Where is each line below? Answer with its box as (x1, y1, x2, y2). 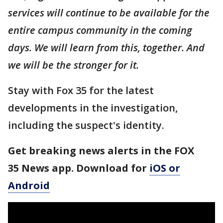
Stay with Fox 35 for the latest (8, 84, 154, 97)
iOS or (149, 161, 180, 175)
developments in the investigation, (8, 101, 178, 114)
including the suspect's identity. (8, 118, 167, 132)
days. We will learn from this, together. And (8, 41, 205, 54)
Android (8, 179, 50, 192)
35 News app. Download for (8, 161, 149, 175)
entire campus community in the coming (8, 23, 192, 37)
